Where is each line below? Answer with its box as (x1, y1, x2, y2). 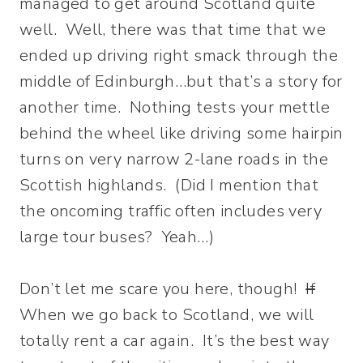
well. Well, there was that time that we (19, 18, 326, 41)
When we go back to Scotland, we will (19, 303, 314, 326)
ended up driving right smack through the (19, 44, 338, 66)
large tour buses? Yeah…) (19, 225, 214, 248)
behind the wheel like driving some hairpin (19, 122, 344, 144)
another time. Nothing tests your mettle (19, 96, 330, 118)
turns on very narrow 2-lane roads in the (19, 147, 328, 170)
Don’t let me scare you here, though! (19, 277, 306, 300)
